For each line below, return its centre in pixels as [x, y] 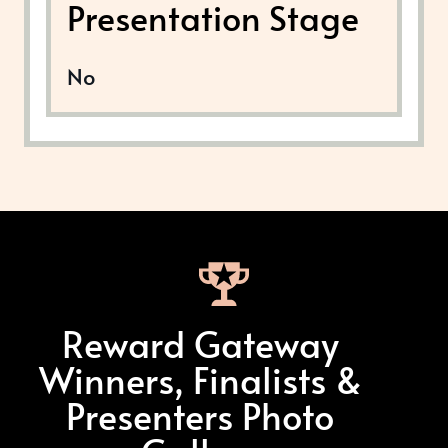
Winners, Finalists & [200, 378]
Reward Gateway [200, 342]
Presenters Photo [200, 414]
